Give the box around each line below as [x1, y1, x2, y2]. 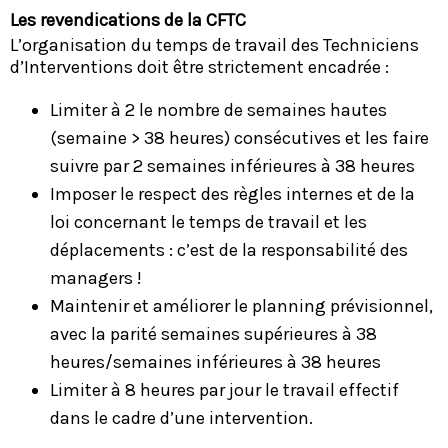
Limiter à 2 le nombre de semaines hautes [50, 98, 387, 121]
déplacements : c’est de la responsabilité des [50, 238, 408, 261]
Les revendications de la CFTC [10, 8, 246, 31]
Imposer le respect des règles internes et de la [50, 182, 415, 205]
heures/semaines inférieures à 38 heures [50, 350, 381, 373]
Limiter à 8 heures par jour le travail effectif [50, 378, 399, 401]
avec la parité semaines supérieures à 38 [50, 322, 377, 345]
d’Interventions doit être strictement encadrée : [10, 55, 389, 78]
